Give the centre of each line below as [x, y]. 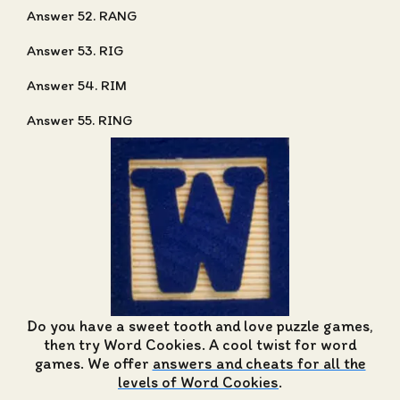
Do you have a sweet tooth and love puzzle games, [200, 325]
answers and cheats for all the [259, 363]
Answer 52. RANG [82, 16]
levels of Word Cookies [198, 382]
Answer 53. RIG [75, 50]
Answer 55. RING [79, 120]
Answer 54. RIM [77, 85]
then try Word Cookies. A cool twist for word [200, 344]
